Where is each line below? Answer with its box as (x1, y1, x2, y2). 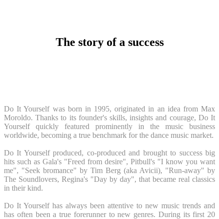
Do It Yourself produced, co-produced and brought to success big (4, 148, 215, 157)
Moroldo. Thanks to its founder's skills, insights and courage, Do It (4, 113, 215, 122)
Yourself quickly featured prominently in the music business (4, 122, 215, 131)
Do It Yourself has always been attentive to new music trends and (4, 201, 215, 210)
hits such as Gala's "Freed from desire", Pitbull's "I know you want (4, 157, 215, 166)
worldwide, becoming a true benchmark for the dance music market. (4, 131, 214, 139)
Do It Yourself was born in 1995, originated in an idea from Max (4, 104, 215, 113)
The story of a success (55, 35, 164, 48)
